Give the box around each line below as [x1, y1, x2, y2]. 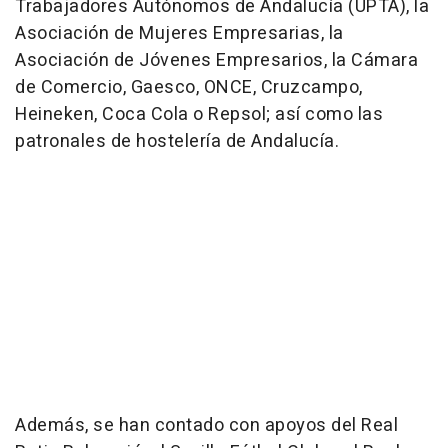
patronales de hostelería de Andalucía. [15, 127, 339, 155]
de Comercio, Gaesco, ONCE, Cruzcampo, [15, 73, 363, 101]
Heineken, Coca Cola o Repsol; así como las [15, 100, 383, 128]
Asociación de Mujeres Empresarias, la [15, 19, 344, 47]
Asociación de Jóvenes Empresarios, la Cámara [15, 46, 418, 74]
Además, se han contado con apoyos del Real [15, 411, 398, 439]
